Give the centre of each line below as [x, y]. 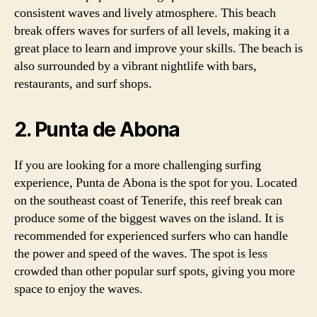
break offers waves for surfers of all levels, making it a [152, 31]
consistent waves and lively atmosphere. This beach [145, 13]
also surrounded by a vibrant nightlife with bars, [136, 66]
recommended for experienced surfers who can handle [151, 236]
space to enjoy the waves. [79, 289]
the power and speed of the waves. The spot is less [141, 254]
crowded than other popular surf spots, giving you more [155, 271]
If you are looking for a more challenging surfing [138, 165]
